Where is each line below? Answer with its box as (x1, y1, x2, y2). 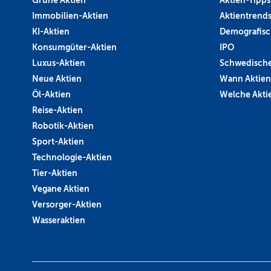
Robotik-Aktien (32, 120, 94, 131)
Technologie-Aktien (32, 152, 112, 162)
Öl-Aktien (32, 89, 71, 99)
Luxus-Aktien (32, 57, 85, 68)
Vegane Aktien (32, 183, 90, 194)
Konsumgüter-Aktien (32, 42, 117, 52)
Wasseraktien (32, 215, 85, 225)
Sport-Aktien (32, 136, 84, 146)
